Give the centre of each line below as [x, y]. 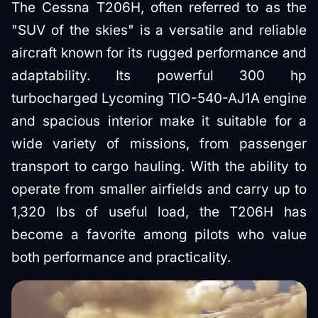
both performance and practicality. [121, 257]
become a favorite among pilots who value [159, 235]
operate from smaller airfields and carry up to [159, 189]
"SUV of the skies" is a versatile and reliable [159, 30]
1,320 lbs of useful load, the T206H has [159, 212]
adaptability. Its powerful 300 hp [159, 76]
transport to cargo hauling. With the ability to [159, 166]
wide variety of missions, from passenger [159, 144]
